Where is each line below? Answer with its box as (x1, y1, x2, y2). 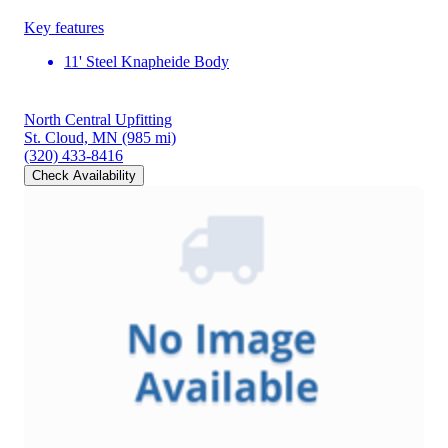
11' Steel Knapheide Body (64, 52, 229, 70)
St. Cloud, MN (24, 128, 118, 146)
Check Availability (32, 167, 136, 183)
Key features (24, 18, 104, 36)
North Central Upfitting (24, 110, 172, 128)
